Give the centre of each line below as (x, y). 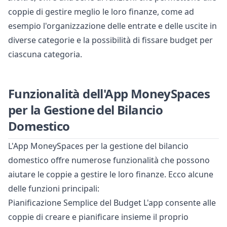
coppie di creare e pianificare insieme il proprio (98, 217)
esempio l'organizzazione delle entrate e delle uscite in (112, 26)
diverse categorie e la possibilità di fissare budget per (110, 40)
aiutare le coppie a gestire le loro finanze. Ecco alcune (111, 175)
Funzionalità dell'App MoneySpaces (109, 94)
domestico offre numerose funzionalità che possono (109, 160)
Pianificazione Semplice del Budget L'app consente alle (112, 203)
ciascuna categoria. (45, 54)
